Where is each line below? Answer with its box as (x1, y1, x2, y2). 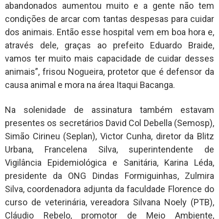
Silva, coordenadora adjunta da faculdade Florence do (5, 184, 214, 195)
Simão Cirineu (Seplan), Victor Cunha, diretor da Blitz (5, 131, 214, 142)
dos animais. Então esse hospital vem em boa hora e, (5, 27, 214, 38)
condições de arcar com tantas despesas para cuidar (5, 14, 214, 24)
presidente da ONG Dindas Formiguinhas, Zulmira (5, 171, 214, 181)
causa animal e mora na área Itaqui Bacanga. (5, 80, 175, 90)
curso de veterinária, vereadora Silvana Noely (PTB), (5, 197, 214, 208)
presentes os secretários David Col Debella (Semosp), (5, 118, 214, 129)
